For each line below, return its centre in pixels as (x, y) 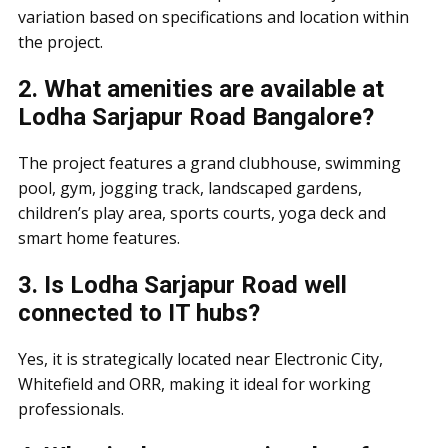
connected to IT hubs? (139, 313)
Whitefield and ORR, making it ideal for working (194, 384)
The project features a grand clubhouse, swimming (209, 163)
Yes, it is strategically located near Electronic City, (200, 359)
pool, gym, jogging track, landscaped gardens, (190, 188)
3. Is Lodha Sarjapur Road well (182, 285)
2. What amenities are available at (201, 89)
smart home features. (99, 238)
